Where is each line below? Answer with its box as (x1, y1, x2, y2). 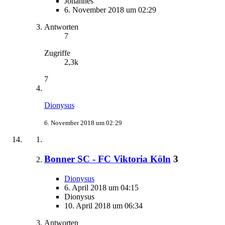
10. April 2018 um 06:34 (64, 201, 143, 210)
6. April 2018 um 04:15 (64, 183, 139, 192)
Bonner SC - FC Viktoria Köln (44, 153, 171, 164)
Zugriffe (44, 49, 70, 58)
